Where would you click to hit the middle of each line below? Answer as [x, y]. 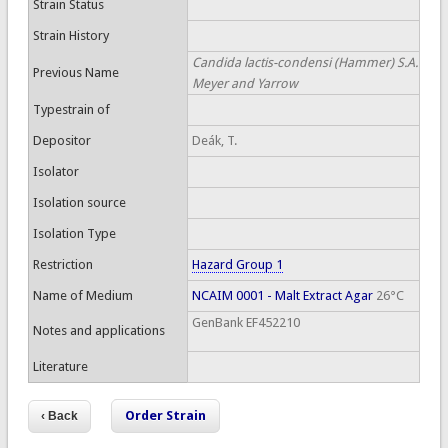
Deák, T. [214, 140]
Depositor [61, 140]
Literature [60, 366]
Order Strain [165, 415]
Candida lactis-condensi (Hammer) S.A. [304, 62]
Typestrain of [71, 109]
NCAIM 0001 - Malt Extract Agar [282, 295]
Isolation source [79, 202]
